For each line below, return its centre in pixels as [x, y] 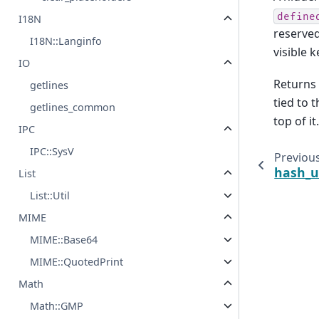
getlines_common [73, 108]
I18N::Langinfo [66, 41]
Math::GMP [57, 306]
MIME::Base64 [64, 240]
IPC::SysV [52, 152]
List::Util [50, 196]
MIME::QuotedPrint [77, 262]
